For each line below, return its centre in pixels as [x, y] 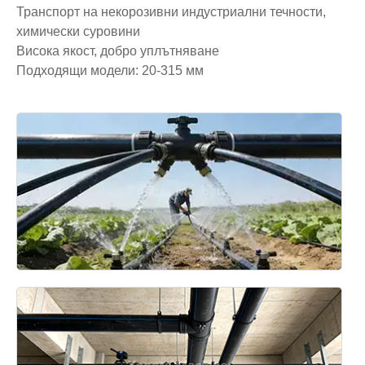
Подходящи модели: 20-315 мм [110, 70]
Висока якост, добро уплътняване [118, 51]
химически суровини [78, 31]
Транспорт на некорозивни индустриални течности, [171, 11]
